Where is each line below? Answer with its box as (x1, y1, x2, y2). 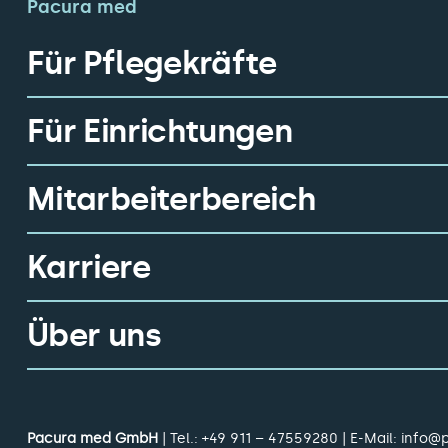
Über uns (27, 316, 161, 355)
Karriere (27, 248, 150, 287)
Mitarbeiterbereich (27, 180, 316, 219)
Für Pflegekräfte (27, 44, 277, 83)
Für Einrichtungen (27, 112, 293, 151)
